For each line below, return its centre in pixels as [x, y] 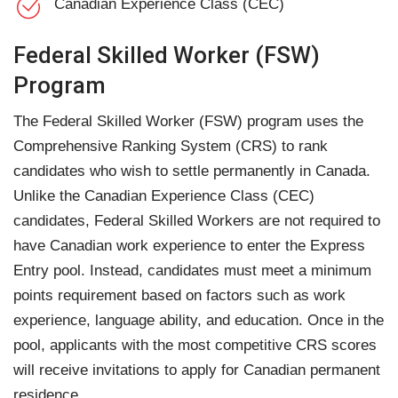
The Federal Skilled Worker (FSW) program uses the [188, 121]
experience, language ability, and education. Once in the [199, 320]
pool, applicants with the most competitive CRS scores [195, 345]
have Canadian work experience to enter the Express [189, 246]
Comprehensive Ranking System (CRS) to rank [171, 146]
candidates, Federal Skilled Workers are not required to [197, 221]
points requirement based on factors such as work [179, 295]
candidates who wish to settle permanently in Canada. [192, 171]
